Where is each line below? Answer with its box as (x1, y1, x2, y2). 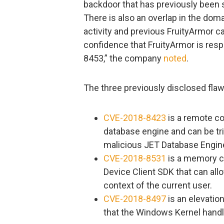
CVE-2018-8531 (103, 152, 166, 163)
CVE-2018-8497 (103, 193, 166, 204)
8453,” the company (83, 53, 163, 63)
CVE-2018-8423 (103, 112, 166, 123)
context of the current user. (103, 179, 212, 190)
